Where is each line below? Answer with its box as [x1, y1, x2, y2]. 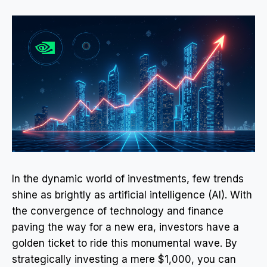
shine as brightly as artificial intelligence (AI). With [12, 188, 252, 201]
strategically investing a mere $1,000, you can [12, 253, 236, 265]
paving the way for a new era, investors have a [12, 221, 239, 233]
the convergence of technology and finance [12, 204, 223, 217]
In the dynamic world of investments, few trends [12, 172, 244, 185]
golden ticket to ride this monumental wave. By [12, 237, 237, 249]
